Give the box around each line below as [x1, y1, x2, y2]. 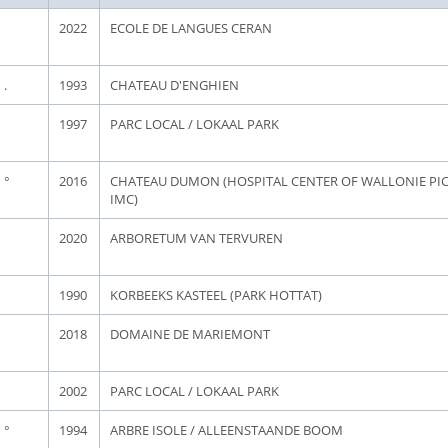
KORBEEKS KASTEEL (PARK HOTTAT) [110, 286, 322, 304]
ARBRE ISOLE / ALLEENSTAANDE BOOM [110, 421, 343, 439]
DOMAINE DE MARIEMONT [110, 325, 270, 343]
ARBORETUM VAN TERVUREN [110, 229, 283, 247]
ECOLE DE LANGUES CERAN [110, 19, 272, 37]
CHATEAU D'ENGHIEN [110, 76, 239, 94]
